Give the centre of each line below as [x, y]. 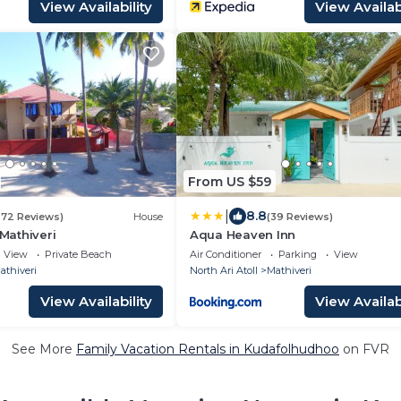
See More [44, 349]
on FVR [364, 349]
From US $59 [230, 181]
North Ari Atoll [224, 270]
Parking [298, 254]
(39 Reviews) [300, 216]
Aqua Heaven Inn [243, 235]
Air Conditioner [226, 254]
